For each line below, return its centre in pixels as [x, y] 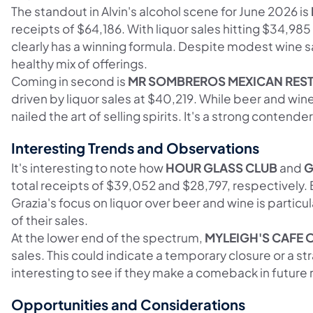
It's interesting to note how [88, 167]
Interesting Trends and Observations [135, 147]
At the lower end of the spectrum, [108, 237]
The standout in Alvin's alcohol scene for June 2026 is [161, 11]
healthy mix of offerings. [79, 63]
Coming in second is [70, 81]
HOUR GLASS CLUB [221, 167]
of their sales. [50, 220]
